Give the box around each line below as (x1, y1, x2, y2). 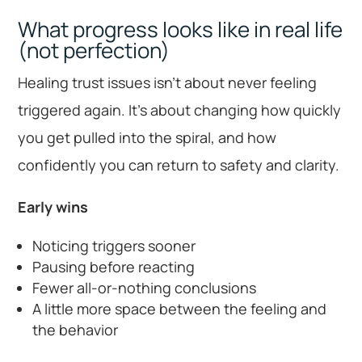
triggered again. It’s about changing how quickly (18, 99, 342, 120)
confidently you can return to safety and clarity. (18, 154, 340, 175)
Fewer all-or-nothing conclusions (32, 277, 257, 297)
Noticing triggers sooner (32, 235, 196, 255)
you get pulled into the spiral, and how (18, 127, 277, 147)
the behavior (32, 319, 119, 339)
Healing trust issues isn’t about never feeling (18, 72, 318, 92)
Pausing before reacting (32, 256, 196, 276)
